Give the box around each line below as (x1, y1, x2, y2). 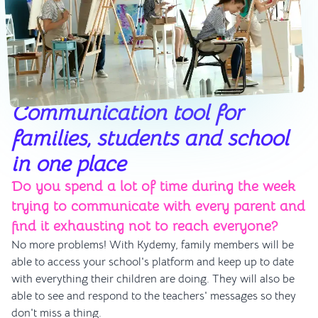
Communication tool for (11, 99, 243, 126)
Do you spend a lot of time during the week (11, 177, 295, 195)
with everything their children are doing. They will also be (11, 271, 295, 286)
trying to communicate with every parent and (11, 197, 305, 215)
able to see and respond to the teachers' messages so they (11, 288, 296, 303)
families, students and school (11, 124, 289, 152)
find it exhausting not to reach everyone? (11, 216, 278, 235)
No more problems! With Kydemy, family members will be (11, 237, 294, 252)
